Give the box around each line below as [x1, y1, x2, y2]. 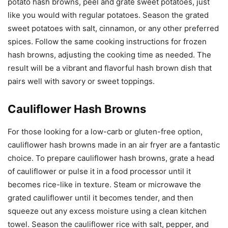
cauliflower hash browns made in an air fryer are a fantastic [8, 139, 220, 150]
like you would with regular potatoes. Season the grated [8, 10, 209, 20]
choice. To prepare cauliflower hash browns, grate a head [8, 153, 214, 163]
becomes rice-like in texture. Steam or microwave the [8, 179, 201, 189]
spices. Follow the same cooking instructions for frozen [8, 36, 207, 46]
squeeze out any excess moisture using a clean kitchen [8, 206, 207, 216]
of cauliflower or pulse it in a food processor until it [8, 166, 191, 176]
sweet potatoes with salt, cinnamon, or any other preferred [8, 23, 219, 33]
